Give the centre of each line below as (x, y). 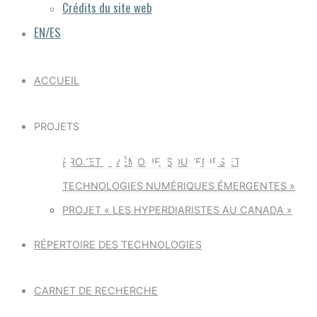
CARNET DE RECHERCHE (96, 290)
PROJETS (57, 126)
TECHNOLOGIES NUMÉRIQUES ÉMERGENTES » (179, 186)
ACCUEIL (57, 80)
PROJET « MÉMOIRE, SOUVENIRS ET (151, 162)
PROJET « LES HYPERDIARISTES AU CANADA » (177, 210)
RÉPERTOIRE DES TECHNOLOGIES (118, 244)
